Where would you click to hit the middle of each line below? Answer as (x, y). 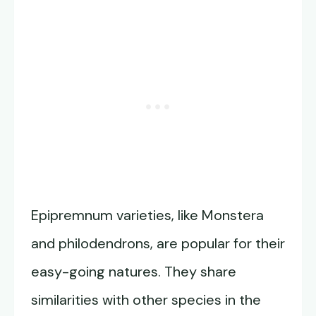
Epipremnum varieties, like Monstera (147, 215)
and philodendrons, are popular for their (158, 244)
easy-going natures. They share (134, 272)
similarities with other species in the (146, 300)
